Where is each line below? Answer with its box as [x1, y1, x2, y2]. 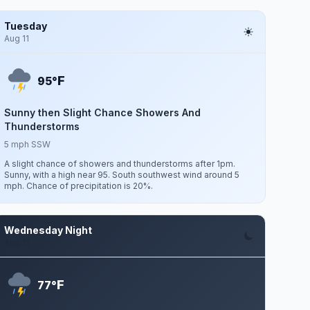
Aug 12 [4, 237, 31, 248]
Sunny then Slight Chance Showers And [4, 107, 201, 118]
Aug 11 [4, 33, 30, 44]
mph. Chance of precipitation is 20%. [4, 181, 154, 191]
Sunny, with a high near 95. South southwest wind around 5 [4, 170, 240, 180]
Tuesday [4, 20, 48, 32]
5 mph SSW [4, 139, 51, 149]
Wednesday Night [4, 224, 93, 236]
